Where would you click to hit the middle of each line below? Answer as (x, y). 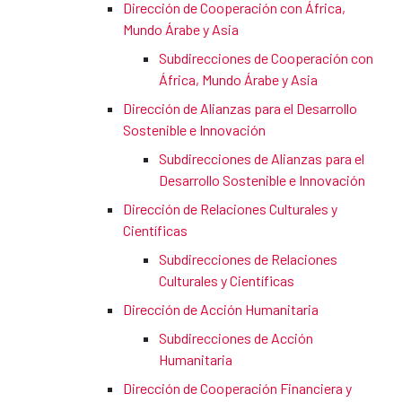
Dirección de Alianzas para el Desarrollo (240, 109)
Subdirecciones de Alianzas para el (262, 159)
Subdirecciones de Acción (236, 338)
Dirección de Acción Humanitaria (221, 310)
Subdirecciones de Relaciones (248, 259)
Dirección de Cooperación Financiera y (237, 389)
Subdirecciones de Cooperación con (266, 58)
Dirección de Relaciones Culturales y (230, 209)
